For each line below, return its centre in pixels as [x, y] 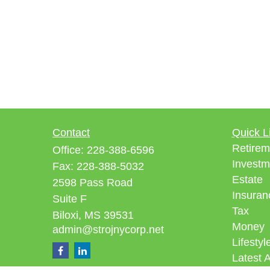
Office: [70, 150]
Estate [247, 180]
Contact [71, 133]
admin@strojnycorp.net [108, 230]
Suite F [70, 199]
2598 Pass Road [93, 183]
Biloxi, [67, 215]
